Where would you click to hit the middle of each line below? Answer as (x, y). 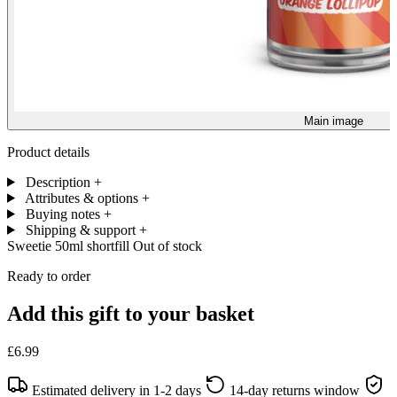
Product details (48, 152)
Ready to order (49, 276)
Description (58, 182)
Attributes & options (81, 198)
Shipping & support (80, 230)
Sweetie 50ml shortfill (70, 245)
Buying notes (62, 214)
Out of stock (167, 245)
